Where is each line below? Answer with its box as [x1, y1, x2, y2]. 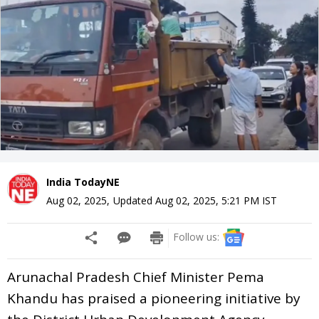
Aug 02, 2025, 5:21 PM [155, 193, 259, 207]
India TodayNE [46, 174, 120, 189]
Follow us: [173, 229, 219, 244]
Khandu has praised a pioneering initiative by [7, 288, 300, 308]
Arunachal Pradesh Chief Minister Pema [7, 267, 264, 286]
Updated [113, 193, 155, 207]
